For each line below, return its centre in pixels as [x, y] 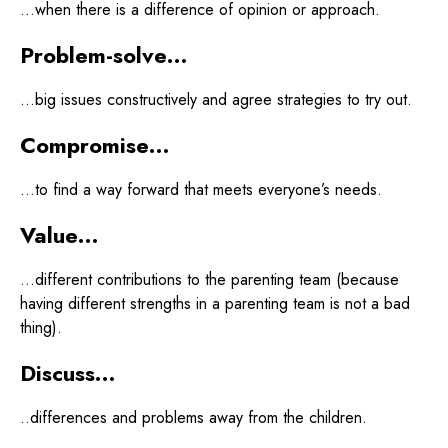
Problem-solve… [104, 54]
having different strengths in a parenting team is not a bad [215, 303]
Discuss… [68, 372]
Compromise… [95, 144]
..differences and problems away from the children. [193, 417]
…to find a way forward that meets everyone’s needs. [201, 189]
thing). [41, 327]
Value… [59, 234]
